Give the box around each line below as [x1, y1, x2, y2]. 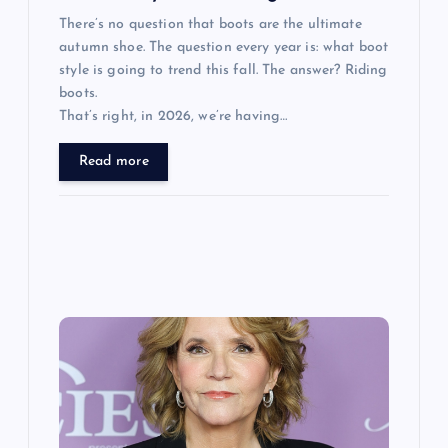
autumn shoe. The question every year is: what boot [59, 40, 389, 56]
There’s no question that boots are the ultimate [59, 17, 362, 33]
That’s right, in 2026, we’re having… [59, 109, 288, 125]
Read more [78, 154, 149, 170]
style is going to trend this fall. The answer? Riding [59, 63, 388, 79]
